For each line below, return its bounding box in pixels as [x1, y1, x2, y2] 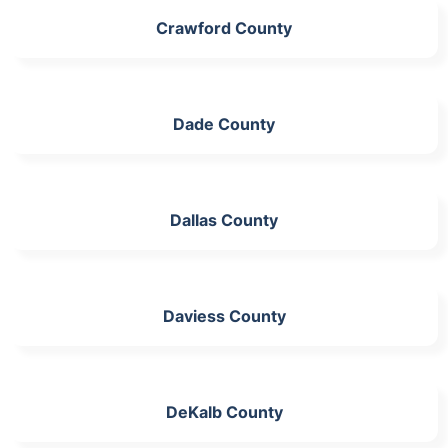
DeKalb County [165, 401, 283, 422]
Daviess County [162, 305, 286, 326]
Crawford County [156, 17, 292, 38]
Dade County [173, 113, 275, 134]
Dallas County [170, 209, 278, 230]
